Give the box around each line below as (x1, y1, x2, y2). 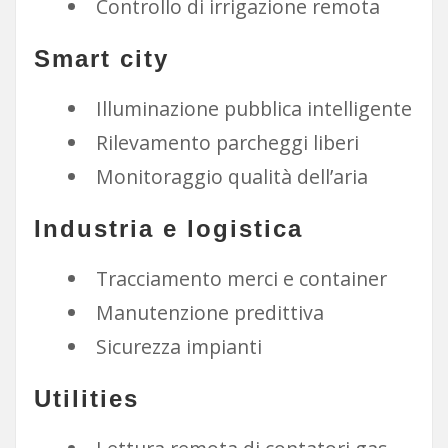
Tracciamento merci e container (95, 264, 387, 292)
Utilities (33, 385, 139, 413)
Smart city (33, 45, 169, 73)
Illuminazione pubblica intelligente (95, 94, 412, 122)
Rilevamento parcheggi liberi (95, 128, 359, 156)
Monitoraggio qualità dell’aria (95, 162, 368, 190)
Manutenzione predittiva (95, 298, 324, 326)
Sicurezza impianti (95, 332, 262, 360)
